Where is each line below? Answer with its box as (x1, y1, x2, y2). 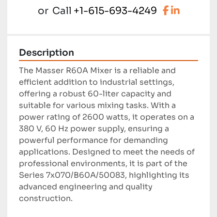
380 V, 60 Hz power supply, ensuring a (19, 124, 169, 134)
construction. (19, 193, 73, 204)
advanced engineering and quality (19, 182, 153, 192)
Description (19, 47, 74, 59)
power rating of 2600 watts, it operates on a (19, 112, 194, 123)
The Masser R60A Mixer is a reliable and (19, 65, 176, 76)
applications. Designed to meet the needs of (19, 147, 195, 157)
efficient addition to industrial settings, (19, 77, 174, 88)
